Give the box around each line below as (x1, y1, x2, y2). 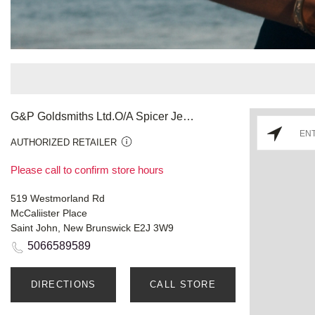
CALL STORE (150, 278, 216, 290)
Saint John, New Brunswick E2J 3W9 (11, 221, 174, 233)
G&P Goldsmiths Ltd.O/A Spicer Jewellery (183, 110, 194, 122)
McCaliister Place (11, 207, 87, 219)
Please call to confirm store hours (11, 163, 164, 176)
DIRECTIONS (30, 278, 96, 290)
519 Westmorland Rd (11, 192, 105, 204)
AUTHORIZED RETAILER (11, 136, 117, 148)
